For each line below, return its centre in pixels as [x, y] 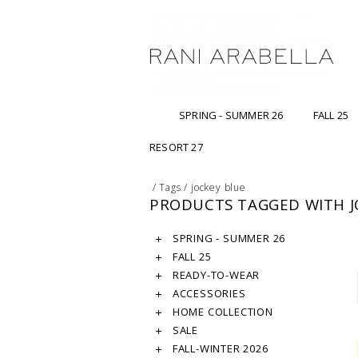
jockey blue [219, 188]
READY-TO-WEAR [215, 275]
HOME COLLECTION [221, 312]
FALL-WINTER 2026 [219, 349]
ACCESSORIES [208, 294]
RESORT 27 [176, 147]
